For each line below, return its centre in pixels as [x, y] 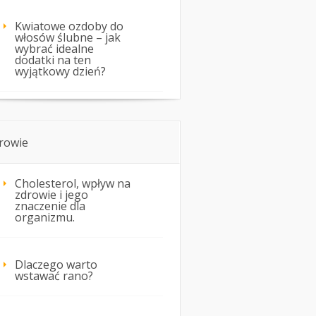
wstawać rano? [54, 276]
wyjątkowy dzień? [60, 72]
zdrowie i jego [51, 195]
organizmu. [45, 218]
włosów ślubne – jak [68, 38]
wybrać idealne [54, 49]
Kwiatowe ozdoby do [69, 26]
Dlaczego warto [56, 265]
